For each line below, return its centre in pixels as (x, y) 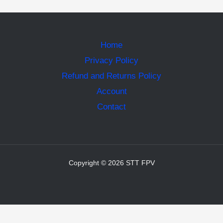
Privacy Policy (111, 60)
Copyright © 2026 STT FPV (111, 163)
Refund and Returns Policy (111, 76)
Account (111, 91)
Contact (111, 107)
